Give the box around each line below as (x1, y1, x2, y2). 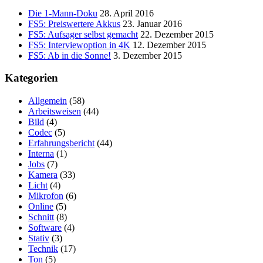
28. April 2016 (100, 8, 154, 18)
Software (28, 222, 62, 233)
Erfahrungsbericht (28, 138, 95, 149)
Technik (28, 244, 58, 254)
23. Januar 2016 (123, 18, 182, 29)
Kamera (28, 170, 58, 180)
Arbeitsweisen (28, 106, 81, 117)
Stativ (28, 233, 49, 244)
